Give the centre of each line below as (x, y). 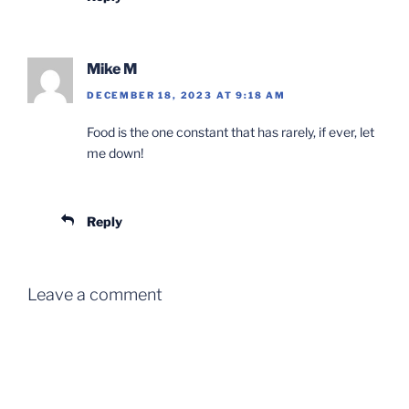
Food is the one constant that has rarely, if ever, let (231, 131)
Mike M (112, 69)
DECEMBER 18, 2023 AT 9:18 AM (186, 94)
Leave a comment (95, 294)
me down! (115, 152)
